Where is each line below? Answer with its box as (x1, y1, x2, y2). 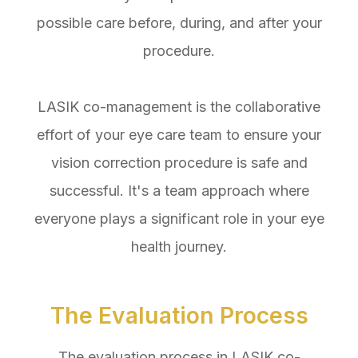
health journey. (131, 238, 227, 256)
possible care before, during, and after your (36, 14, 322, 32)
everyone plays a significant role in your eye (34, 210, 324, 228)
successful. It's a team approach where (49, 182, 309, 200)
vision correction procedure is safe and (50, 154, 308, 172)
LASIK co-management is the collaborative (38, 98, 320, 116)
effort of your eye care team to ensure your (37, 126, 321, 144)
